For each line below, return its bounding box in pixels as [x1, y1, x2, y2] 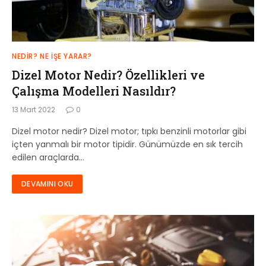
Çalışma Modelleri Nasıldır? [12, 83, 176, 99]
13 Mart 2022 [12, 104, 55, 115]
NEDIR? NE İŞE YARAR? [12, 51, 92, 61]
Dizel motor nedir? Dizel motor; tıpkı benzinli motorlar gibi [12, 125, 246, 137]
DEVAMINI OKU [21, 179, 74, 189]
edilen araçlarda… [12, 151, 84, 163]
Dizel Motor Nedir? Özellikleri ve [12, 67, 205, 83]
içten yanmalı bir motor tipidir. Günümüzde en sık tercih [12, 138, 243, 150]
